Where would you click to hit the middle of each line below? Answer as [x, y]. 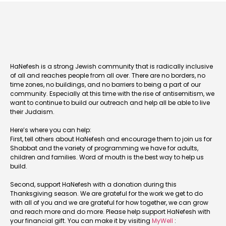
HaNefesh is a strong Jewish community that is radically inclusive [111, 66]
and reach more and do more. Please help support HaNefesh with [110, 211]
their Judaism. [32, 111]
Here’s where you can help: [51, 130]
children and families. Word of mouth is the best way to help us [107, 157]
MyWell [162, 220]
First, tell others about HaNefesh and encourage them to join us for [111, 139]
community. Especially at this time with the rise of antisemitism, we [112, 93]
